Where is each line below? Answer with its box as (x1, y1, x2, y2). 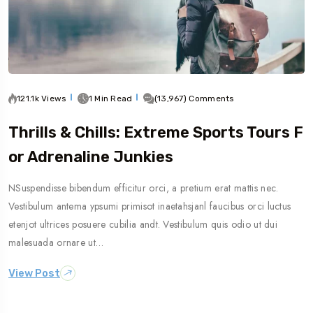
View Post (8, 266, 60, 279)
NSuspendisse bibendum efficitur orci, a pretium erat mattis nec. (8, 181, 279, 195)
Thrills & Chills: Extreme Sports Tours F (8, 123, 303, 142)
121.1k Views (17, 94, 67, 103)
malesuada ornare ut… (8, 235, 104, 249)
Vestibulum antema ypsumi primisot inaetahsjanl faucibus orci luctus (8, 199, 291, 213)
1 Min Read (88, 94, 133, 103)
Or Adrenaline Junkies (8, 147, 173, 166)
